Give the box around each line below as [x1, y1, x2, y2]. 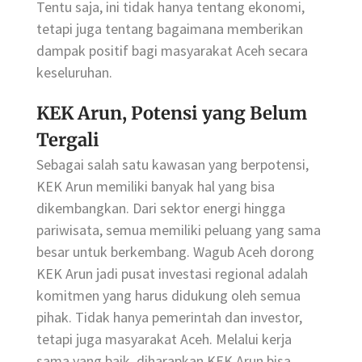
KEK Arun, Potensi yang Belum [36, 102, 307, 125]
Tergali [36, 128, 99, 152]
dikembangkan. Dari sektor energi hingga [36, 199, 285, 218]
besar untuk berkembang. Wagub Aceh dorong [36, 242, 314, 262]
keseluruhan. [36, 63, 112, 82]
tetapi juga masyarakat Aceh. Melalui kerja [36, 330, 292, 349]
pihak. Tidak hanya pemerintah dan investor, [36, 308, 302, 327]
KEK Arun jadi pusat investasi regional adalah [36, 264, 308, 284]
